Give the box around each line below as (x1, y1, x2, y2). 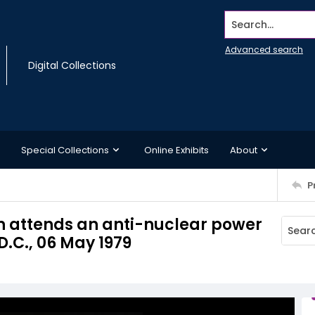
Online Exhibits (144, 143, 209, 157)
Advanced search (225, 44, 303, 56)
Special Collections (21, 143, 109, 157)
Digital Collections (28, 58, 116, 72)
